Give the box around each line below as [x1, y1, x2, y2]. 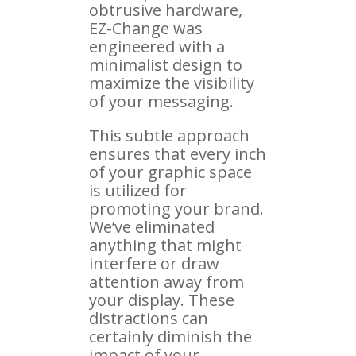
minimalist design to [89, 53, 242, 75]
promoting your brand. [89, 197, 264, 219]
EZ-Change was [89, 17, 203, 39]
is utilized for [89, 179, 187, 201]
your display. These [89, 288, 234, 311]
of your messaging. [89, 90, 234, 112]
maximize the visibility [89, 72, 254, 94]
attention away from [89, 270, 244, 292]
